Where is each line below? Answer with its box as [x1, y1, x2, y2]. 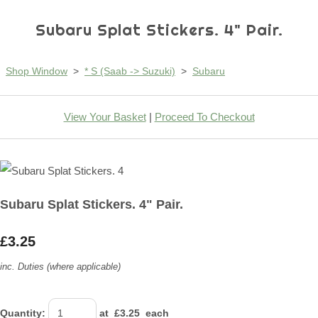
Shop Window [6, 65, 67, 77]
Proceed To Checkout [154, 111, 255, 124]
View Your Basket [63, 111, 146, 124]
